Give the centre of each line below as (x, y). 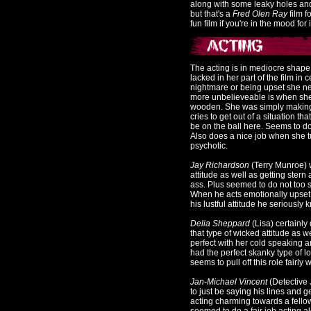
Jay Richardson (221, 165)
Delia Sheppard (221, 224)
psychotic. (209, 146)
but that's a (210, 14)
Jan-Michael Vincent (229, 282)
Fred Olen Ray (259, 14)
